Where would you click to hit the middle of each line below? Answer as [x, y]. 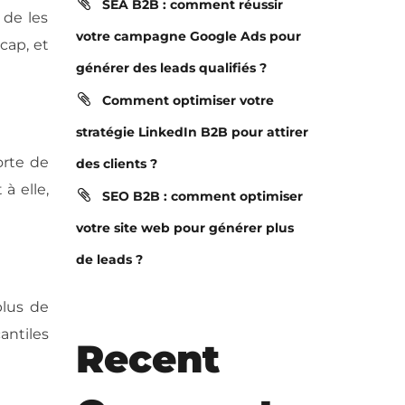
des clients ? [116, 164]
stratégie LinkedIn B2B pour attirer [192, 132]
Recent [147, 359]
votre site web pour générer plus [184, 228]
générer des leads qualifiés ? [171, 68]
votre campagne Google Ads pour [188, 36]
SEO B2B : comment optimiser [202, 196]
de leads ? [109, 259]
